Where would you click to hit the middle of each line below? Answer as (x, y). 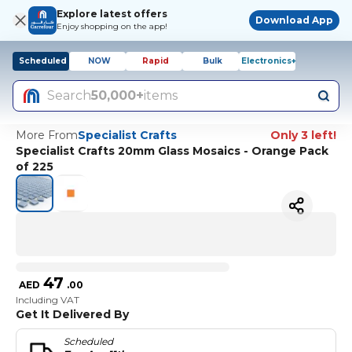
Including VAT (48, 300)
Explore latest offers (112, 14)
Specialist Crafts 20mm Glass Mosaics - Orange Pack (172, 151)
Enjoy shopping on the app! (112, 26)
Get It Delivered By (72, 314)
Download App (294, 20)
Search (69, 95)
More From (47, 135)
